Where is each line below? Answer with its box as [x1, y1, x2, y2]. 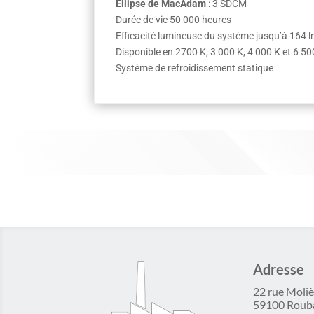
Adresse [253, 260, 305, 278]
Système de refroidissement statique [116, 62, 274, 74]
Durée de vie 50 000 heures [116, 14, 232, 26]
